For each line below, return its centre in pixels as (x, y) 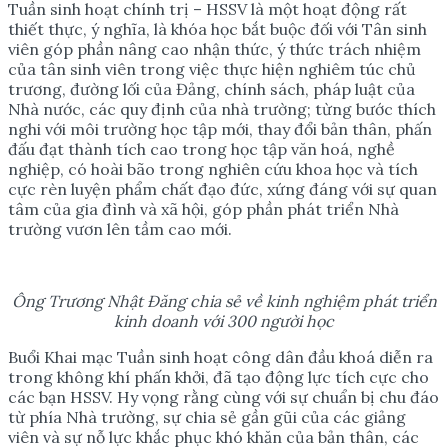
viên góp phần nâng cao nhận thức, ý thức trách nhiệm (214, 48)
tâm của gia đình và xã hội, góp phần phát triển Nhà (203, 208)
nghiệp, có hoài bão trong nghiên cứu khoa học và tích (213, 168)
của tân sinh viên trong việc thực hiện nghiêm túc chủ (212, 68)
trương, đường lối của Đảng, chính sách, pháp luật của (211, 88)
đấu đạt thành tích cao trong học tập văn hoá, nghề (201, 148)
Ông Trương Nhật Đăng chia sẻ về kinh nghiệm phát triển (224, 300)
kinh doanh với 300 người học (224, 320)
